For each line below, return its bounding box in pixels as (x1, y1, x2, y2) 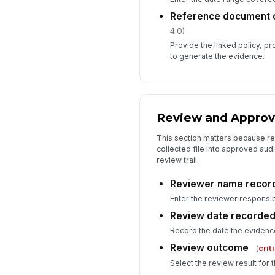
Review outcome (169, 242, 249, 254)
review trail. (156, 155, 199, 165)
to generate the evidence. (169, 52, 265, 61)
